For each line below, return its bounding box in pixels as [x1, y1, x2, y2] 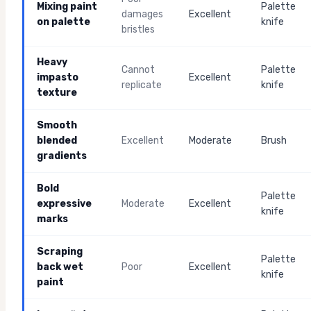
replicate [121, 79, 162, 92]
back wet [37, 261, 83, 274]
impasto [37, 72, 78, 84]
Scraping [37, 246, 83, 258]
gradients [37, 150, 87, 162]
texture [37, 87, 77, 99]
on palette [37, 16, 90, 28]
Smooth [37, 119, 77, 132]
